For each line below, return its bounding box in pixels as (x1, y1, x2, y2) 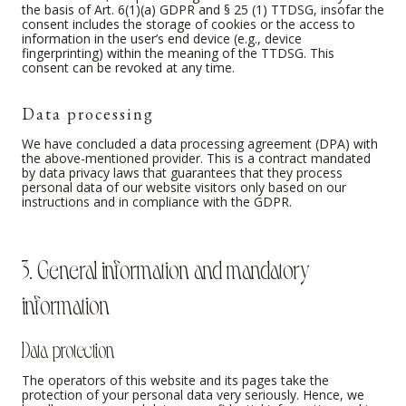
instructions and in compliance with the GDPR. (22, 193, 292, 211)
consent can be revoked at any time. (22, 59, 235, 77)
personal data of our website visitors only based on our (22, 179, 346, 197)
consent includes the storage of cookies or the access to (22, 15, 355, 34)
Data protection (22, 334, 114, 362)
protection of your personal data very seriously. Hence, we (22, 385, 364, 403)
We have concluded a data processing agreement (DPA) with (22, 135, 378, 153)
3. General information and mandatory (22, 251, 309, 285)
